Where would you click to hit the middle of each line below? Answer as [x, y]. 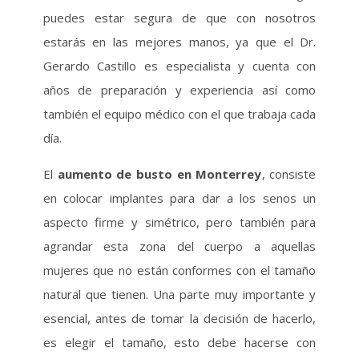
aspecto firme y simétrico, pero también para [179, 222]
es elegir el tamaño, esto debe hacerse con [179, 342]
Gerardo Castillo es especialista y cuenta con [179, 66]
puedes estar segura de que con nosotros [179, 18]
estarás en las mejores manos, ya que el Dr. [179, 42]
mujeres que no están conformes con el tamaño [179, 270]
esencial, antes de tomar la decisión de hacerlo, [179, 318]
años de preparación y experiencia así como [179, 90]
